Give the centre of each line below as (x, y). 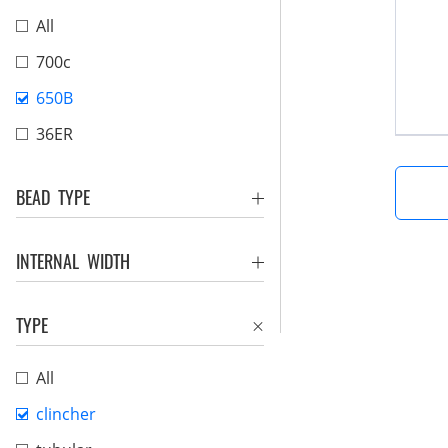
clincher (66, 414)
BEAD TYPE (53, 197)
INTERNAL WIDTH (73, 261)
